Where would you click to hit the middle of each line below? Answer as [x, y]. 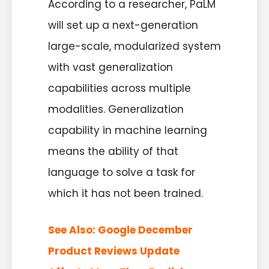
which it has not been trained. [125, 194]
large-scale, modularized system [134, 47]
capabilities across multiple [119, 89]
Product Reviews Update [114, 251]
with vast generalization [110, 68]
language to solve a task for [122, 173]
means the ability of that [113, 152]
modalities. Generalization [116, 110]
